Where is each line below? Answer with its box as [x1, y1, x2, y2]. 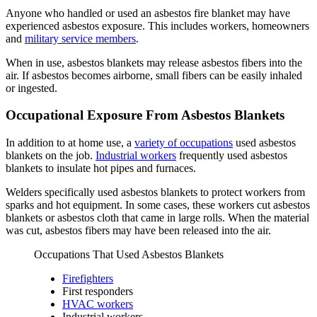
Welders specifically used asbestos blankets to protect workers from [6, 186, 305, 199]
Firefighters [62, 272, 113, 285]
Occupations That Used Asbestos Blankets [34, 248, 224, 261]
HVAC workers [62, 298, 133, 311]
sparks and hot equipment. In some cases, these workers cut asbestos [6, 199, 310, 212]
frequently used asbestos [176, 149, 287, 162]
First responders [62, 285, 133, 298]
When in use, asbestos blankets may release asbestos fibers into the [6, 56, 302, 69]
